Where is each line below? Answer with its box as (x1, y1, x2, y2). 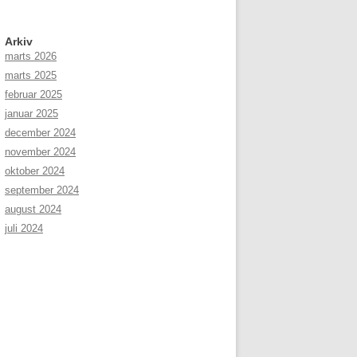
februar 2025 (5, 88, 62, 100)
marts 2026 (5, 50, 57, 62)
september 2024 (5, 184, 79, 196)
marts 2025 (5, 69, 57, 81)
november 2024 (5, 146, 76, 158)
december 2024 (5, 127, 76, 139)
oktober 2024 (5, 165, 65, 177)
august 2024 (5, 203, 61, 215)
